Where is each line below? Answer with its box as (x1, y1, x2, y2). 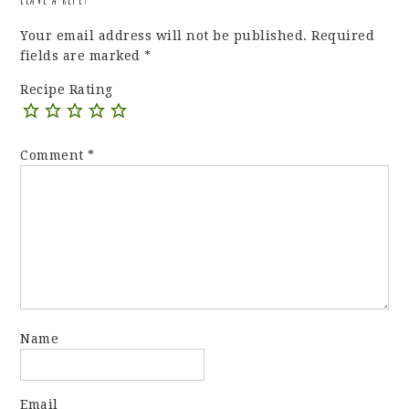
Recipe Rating (20, 82, 113, 98)
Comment (20, 148, 89, 163)
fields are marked (20, 48, 145, 64)
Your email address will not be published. (20, 28, 308, 44)
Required (311, 28, 375, 44)
